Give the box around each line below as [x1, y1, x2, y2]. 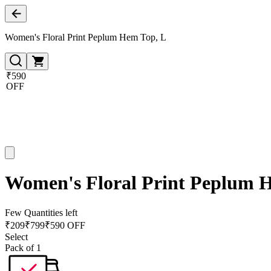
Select [5, 231, 28, 242]
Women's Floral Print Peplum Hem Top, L [5, 32, 166, 42]
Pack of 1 [5, 242, 41, 253]
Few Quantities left [5, 207, 77, 218]
